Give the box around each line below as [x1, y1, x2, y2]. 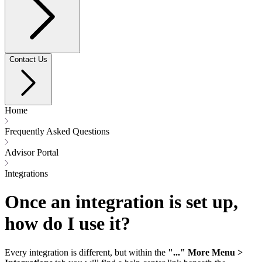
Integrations [5, 168, 48, 178]
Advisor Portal [5, 147, 58, 157]
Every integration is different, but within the [5, 247, 168, 257]
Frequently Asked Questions [5, 126, 109, 136]
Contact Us [9, 55, 47, 64]
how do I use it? [5, 213, 130, 235]
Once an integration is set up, [5, 191, 238, 213]
